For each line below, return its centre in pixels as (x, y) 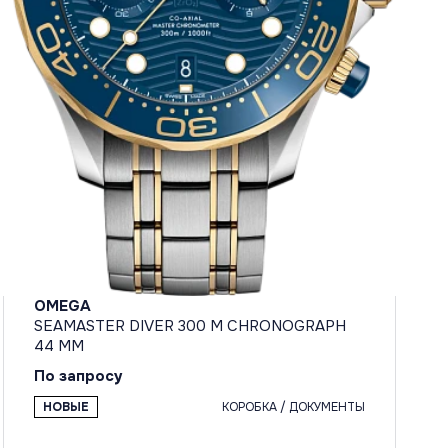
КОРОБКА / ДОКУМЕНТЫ (293, 407)
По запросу (78, 376)
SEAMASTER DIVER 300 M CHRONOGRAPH (189, 326)
